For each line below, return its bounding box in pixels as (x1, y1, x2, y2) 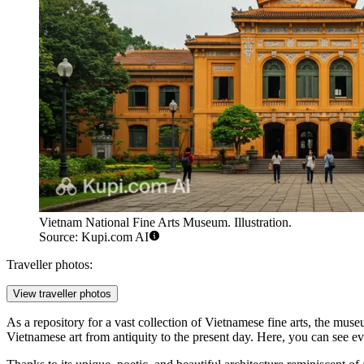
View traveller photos (13, 288, 111, 301)
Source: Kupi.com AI (39, 230, 149, 245)
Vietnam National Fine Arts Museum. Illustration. (39, 215, 292, 230)
